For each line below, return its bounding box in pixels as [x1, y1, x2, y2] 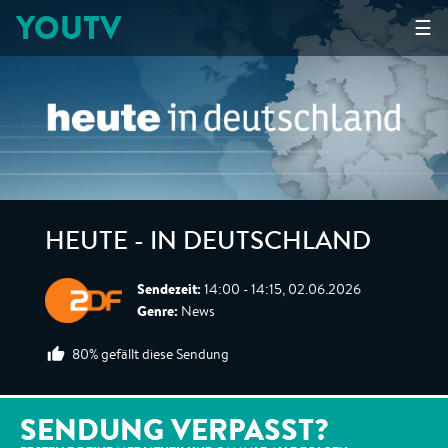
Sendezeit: [137, 279, 201, 299]
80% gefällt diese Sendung [72, 345, 229, 363]
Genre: [137, 301, 178, 321]
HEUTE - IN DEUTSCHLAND [45, 231, 371, 257]
